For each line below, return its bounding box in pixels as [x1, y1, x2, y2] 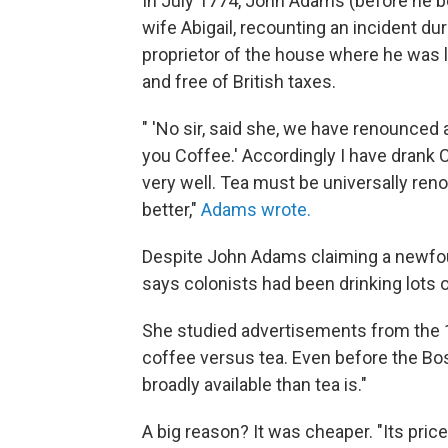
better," [142, 199, 201, 221]
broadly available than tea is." [142, 374, 367, 396]
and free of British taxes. [142, 71, 336, 93]
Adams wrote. [201, 199, 311, 221]
